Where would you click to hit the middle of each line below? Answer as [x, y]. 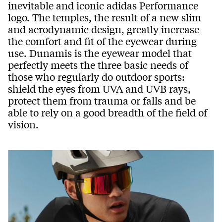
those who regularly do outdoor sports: [96, 77]
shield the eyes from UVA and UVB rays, [99, 89]
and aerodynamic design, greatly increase [104, 29]
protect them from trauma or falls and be [102, 101]
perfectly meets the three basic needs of [98, 65]
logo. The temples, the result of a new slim [105, 17]
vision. [23, 124]
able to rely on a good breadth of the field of [108, 112]
